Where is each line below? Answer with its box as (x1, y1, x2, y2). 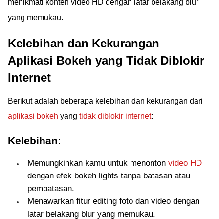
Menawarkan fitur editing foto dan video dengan (27, 197, 199, 206)
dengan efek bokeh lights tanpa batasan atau (27, 171, 190, 180)
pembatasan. (27, 184, 74, 193)
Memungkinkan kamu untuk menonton (27, 158, 168, 168)
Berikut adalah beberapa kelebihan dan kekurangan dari (8, 97, 203, 105)
